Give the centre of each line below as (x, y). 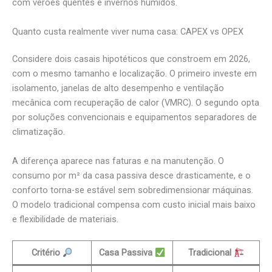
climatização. (39, 132)
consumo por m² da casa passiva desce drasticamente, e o (131, 175)
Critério (47, 253)
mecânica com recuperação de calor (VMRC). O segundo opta (136, 103)
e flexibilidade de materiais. (65, 219)
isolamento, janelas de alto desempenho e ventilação (118, 88)
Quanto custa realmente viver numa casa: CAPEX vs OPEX (128, 31)
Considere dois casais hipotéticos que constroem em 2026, (131, 59)
